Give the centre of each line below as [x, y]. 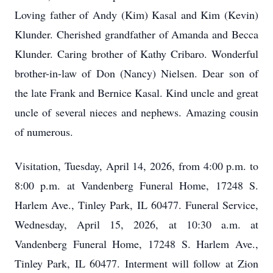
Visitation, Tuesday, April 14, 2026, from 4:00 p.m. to [136, 166]
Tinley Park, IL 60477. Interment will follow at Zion [136, 263]
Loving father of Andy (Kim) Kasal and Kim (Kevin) [136, 15]
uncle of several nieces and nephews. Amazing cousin [136, 112]
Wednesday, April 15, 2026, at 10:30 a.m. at [136, 224]
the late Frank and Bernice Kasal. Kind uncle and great [136, 93]
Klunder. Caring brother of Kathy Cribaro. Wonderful [136, 54]
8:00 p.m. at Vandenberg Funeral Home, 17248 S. [136, 185]
